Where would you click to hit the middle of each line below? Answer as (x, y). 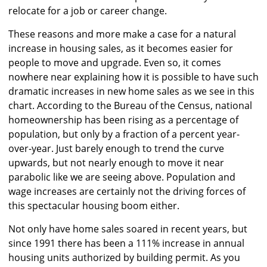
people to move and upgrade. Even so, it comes (115, 63)
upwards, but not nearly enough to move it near (116, 163)
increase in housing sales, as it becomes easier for (121, 49)
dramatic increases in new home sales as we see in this (131, 91)
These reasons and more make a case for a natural (122, 34)
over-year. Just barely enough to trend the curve (116, 149)
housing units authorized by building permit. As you (124, 258)
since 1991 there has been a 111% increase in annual (126, 243)
